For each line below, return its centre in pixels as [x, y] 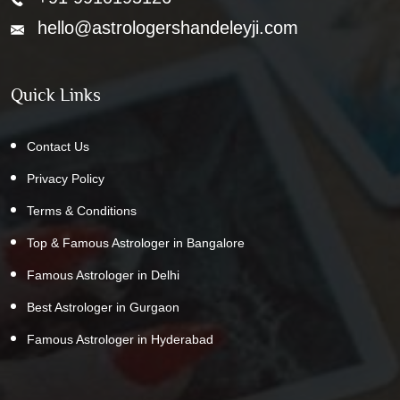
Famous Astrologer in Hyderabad [120, 339]
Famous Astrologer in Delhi [103, 275]
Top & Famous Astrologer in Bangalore [136, 242]
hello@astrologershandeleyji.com [168, 27]
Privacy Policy [66, 178]
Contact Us [58, 146]
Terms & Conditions [82, 210]
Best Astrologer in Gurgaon [103, 307]
